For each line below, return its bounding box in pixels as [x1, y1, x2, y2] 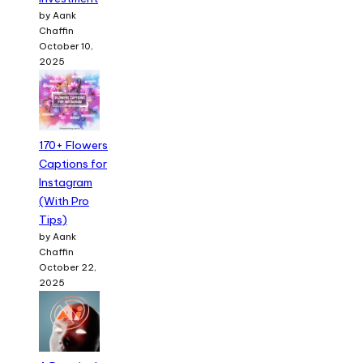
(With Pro [39, 193, 89, 208]
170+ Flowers [39, 137, 108, 152]
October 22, [39, 261, 96, 273]
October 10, [39, 40, 93, 52]
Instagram [39, 174, 92, 190]
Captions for [39, 156, 107, 171]
